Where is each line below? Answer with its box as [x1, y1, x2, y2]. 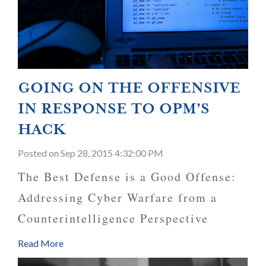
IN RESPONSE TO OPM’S [18, 99, 210, 118]
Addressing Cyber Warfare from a [18, 189, 217, 205]
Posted [18, 147, 49, 159]
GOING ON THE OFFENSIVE [18, 78, 240, 97]
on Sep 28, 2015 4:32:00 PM [49, 147, 163, 159]
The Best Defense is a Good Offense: [18, 168, 236, 185]
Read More [18, 237, 64, 249]
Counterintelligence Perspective [18, 210, 214, 226]
